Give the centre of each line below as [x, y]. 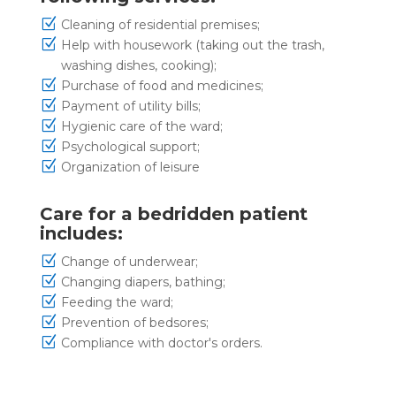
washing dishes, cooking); [138, 65]
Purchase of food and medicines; [162, 85]
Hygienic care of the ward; [141, 126]
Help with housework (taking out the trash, [192, 45]
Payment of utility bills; [130, 106]
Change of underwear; [129, 261]
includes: [81, 233]
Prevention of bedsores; [134, 322]
